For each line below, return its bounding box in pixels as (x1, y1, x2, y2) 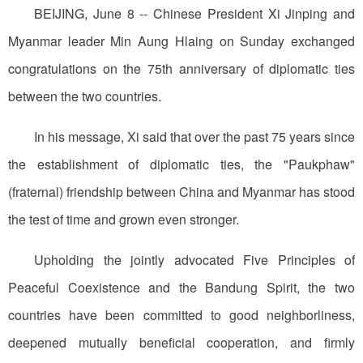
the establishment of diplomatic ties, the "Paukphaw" (8, 155, 355, 174)
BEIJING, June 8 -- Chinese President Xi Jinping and (34, 4, 355, 23)
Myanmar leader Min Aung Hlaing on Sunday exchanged (8, 32, 355, 51)
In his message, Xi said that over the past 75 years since (34, 127, 355, 147)
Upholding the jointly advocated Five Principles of (34, 250, 355, 270)
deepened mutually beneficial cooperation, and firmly (8, 333, 355, 352)
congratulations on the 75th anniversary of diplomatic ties (8, 59, 355, 79)
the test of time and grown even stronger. (8, 210, 239, 229)
